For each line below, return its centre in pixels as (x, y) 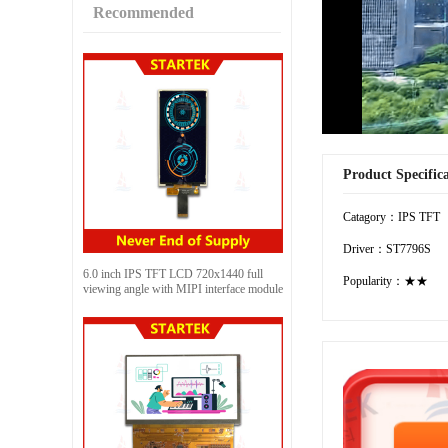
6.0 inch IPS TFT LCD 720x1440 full (173, 273)
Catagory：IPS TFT (391, 216)
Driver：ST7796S (387, 248)
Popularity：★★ (385, 280)
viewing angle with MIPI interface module (183, 288)
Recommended (143, 12)
